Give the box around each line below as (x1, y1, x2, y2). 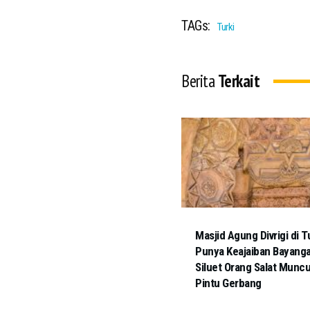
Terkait (217, 70, 259, 93)
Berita (181, 70, 218, 93)
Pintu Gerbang (195, 276, 262, 291)
